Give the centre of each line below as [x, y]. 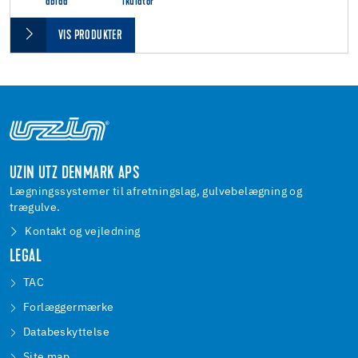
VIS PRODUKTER [91, 36]
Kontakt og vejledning [83, 232]
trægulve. [35, 208]
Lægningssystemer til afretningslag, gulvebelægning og [156, 192]
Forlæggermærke [69, 308]
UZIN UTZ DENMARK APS [74, 175]
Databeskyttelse [66, 333]
